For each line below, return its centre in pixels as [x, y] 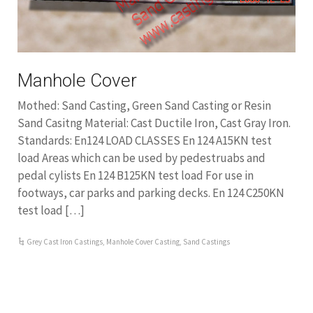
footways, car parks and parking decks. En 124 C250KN [151, 193]
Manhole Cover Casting [143, 242]
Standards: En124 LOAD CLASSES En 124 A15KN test [145, 140]
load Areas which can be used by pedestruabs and [141, 158]
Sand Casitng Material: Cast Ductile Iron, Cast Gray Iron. [154, 123]
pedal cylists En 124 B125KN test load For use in [136, 175]
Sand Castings [207, 242]
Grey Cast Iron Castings [65, 242]
